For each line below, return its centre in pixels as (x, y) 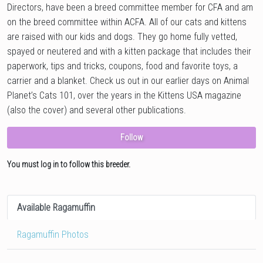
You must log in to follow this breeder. (69, 165)
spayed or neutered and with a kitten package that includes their (129, 52)
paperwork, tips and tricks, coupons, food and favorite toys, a (122, 66)
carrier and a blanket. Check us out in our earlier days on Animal (128, 81)
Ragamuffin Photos (53, 235)
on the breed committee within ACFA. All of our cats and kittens (127, 22)
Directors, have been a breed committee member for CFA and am (130, 8)
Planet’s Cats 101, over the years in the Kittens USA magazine (124, 96)
